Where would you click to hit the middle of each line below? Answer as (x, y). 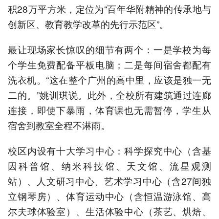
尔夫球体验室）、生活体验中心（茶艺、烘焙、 (109, 211)
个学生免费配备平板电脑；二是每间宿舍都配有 (109, 65)
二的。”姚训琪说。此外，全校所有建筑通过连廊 (109, 95)
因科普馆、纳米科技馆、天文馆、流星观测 (109, 166)
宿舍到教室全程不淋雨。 (59, 125)
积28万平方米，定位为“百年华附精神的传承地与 (109, 8)
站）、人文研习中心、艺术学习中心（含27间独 (109, 181)
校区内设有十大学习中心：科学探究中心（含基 (109, 151)
